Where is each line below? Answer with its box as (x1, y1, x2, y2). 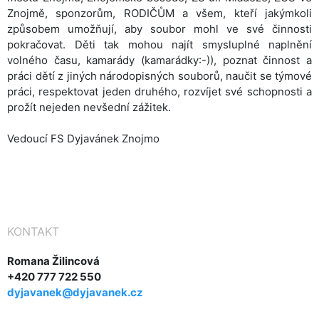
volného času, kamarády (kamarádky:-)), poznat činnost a (7, 53, 312, 67)
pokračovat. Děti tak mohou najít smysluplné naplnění (7, 38, 312, 51)
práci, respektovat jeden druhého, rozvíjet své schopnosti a (7, 85, 312, 98)
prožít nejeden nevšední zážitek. (7, 100, 171, 114)
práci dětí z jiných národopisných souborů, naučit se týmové (7, 69, 312, 83)
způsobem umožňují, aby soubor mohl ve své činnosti (7, 22, 312, 36)
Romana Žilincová (7, 254, 100, 268)
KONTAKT (7, 224, 59, 239)
